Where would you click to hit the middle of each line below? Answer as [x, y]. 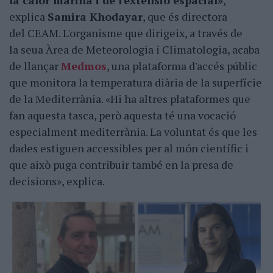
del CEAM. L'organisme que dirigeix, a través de [126, 33]
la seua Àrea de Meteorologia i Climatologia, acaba [134, 50]
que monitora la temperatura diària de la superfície [136, 83]
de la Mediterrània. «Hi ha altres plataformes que [130, 99]
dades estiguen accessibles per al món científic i [129, 148]
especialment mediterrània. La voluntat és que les [133, 132]
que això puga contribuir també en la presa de [121, 165]
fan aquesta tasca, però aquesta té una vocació [122, 115]
